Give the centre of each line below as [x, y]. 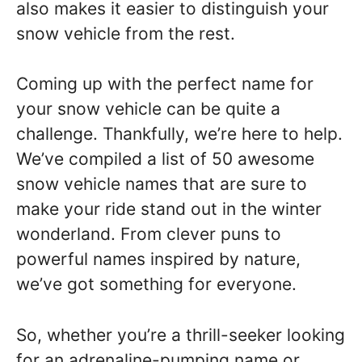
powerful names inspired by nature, [158, 259]
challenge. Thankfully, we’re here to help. [179, 134]
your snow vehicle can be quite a [148, 109]
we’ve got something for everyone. [156, 284]
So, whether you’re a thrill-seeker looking [181, 335]
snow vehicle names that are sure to [162, 184]
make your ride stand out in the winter [169, 209]
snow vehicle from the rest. [126, 33]
